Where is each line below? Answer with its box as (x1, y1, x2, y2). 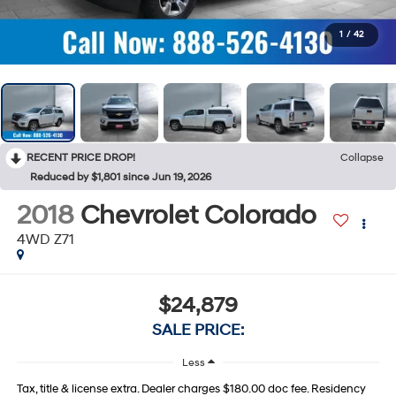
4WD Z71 (16, 230, 74, 248)
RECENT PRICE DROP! (27, 150, 135, 164)
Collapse (340, 150, 384, 164)
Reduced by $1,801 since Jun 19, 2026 (30, 170, 211, 184)
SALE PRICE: (152, 320, 244, 341)
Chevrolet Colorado (80, 198, 316, 232)
